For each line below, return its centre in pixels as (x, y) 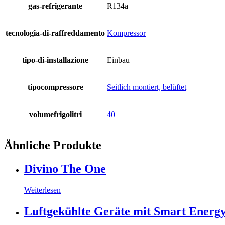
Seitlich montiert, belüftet (147, 87)
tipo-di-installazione (55, 60)
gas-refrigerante (55, 6)
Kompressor (126, 33)
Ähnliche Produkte (53, 145)
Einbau (118, 60)
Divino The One (65, 169)
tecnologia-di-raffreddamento (55, 33)
